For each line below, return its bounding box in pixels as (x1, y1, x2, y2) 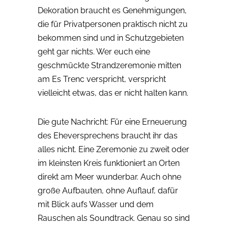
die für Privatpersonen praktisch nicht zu (38, 19, 188, 30)
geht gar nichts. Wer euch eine (38, 47, 150, 57)
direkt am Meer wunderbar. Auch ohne (38, 172, 181, 182)
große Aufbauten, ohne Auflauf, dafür (38, 186, 178, 196)
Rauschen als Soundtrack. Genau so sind (38, 213, 190, 223)
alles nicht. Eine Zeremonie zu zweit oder (38, 145, 189, 155)
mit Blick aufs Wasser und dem (38, 199, 154, 210)
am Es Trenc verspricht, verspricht (38, 74, 166, 84)
